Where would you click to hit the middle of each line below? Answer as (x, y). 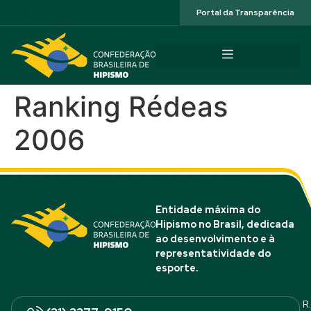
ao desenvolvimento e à (215, 239)
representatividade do (213, 253)
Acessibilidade (34, 12)
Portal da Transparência (245, 12)
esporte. (177, 268)
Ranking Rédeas (121, 107)
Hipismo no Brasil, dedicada (225, 224)
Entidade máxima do (208, 210)
